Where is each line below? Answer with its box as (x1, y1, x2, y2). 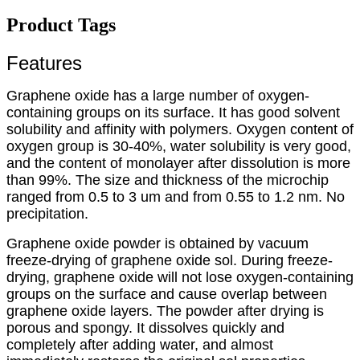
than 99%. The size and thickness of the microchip (6, 171, 329, 188)
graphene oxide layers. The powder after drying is (6, 302, 324, 319)
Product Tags (6, 14, 116, 35)
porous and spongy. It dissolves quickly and (6, 319, 284, 336)
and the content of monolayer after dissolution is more (6, 154, 350, 171)
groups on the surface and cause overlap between (6, 285, 327, 302)
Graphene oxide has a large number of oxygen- (6, 87, 309, 104)
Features (6, 51, 82, 74)
